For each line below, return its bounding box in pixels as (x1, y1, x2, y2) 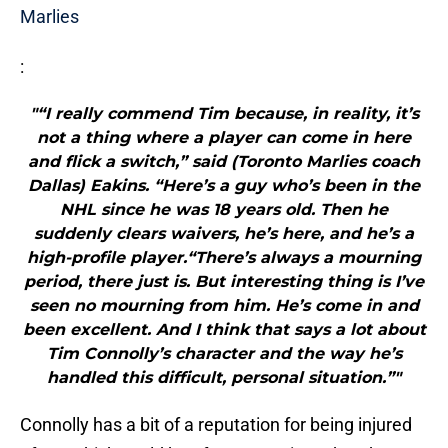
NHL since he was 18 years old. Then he (60, 200, 388, 220)
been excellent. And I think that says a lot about (22, 320, 426, 340)
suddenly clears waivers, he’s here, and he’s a (34, 224, 414, 244)
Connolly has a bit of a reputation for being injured (20, 414, 412, 436)
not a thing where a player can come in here (37, 128, 411, 148)
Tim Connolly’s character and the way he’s (46, 344, 402, 364)
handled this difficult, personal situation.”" (47, 368, 401, 388)
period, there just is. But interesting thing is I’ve (24, 272, 424, 292)
